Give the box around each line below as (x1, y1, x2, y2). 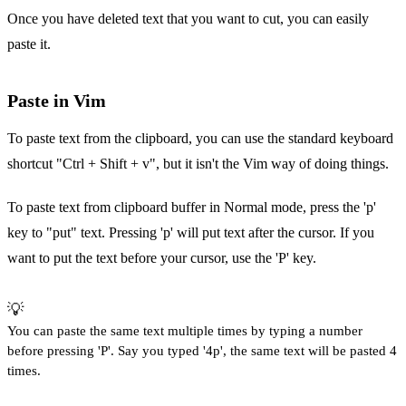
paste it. (7, 36, 51, 53)
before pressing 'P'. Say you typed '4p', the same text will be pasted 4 (7, 343, 397, 359)
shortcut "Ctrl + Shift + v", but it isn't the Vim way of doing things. (7, 156, 389, 172)
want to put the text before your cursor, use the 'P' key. (7, 250, 316, 266)
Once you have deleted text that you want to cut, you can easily (7, 11, 369, 27)
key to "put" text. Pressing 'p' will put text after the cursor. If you (7, 225, 374, 241)
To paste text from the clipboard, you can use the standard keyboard (7, 130, 393, 147)
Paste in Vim (7, 91, 106, 111)
